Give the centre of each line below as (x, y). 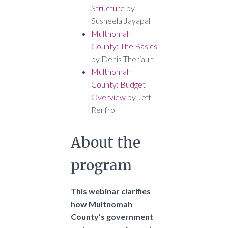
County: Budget (118, 84)
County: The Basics (124, 46)
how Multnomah (102, 204)
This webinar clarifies (111, 191)
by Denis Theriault (122, 59)
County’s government (112, 217)
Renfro (103, 110)
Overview (108, 97)
